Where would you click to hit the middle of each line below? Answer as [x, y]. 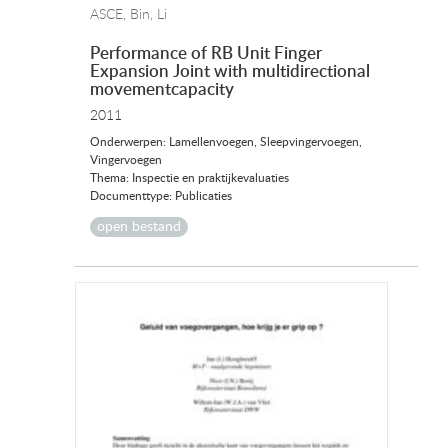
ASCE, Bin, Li [128, 14]
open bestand [139, 226]
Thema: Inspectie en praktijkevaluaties [189, 177]
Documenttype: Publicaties [161, 195]
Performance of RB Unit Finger [206, 53]
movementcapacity [162, 89]
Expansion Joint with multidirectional [230, 71]
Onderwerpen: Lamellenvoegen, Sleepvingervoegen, [226, 141]
